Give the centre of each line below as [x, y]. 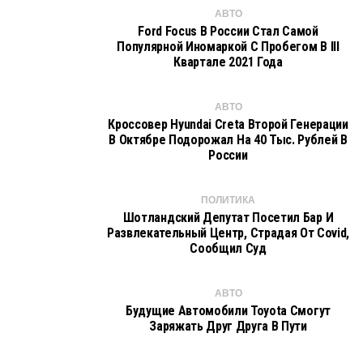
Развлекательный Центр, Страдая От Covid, [228, 233]
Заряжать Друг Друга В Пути [228, 326]
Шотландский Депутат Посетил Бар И [228, 218]
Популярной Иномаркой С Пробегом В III [228, 47]
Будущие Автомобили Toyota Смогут [228, 311]
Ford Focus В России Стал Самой [228, 31]
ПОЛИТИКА [228, 201]
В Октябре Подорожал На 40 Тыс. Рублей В [228, 140]
